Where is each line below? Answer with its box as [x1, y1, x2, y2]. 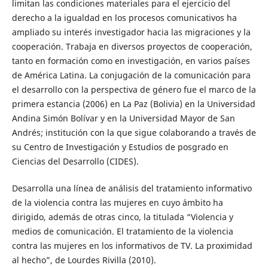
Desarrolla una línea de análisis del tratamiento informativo [11, 182, 252, 194]
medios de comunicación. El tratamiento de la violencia [11, 225, 233, 237]
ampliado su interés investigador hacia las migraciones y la [11, 26, 251, 38]
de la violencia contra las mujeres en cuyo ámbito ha [11, 196, 223, 208]
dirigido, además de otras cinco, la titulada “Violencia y [11, 211, 233, 223]
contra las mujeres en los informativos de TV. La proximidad [11, 239, 252, 251]
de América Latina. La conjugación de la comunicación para [11, 69, 251, 81]
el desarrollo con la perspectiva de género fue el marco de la [11, 84, 256, 96]
